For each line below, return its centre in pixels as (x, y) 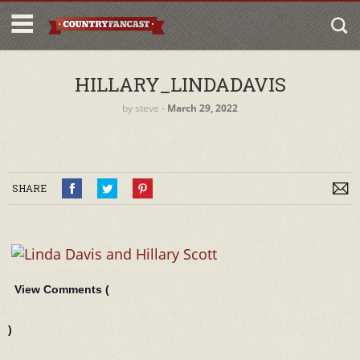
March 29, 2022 (202, 108)
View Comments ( (62, 289)
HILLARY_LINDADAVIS (180, 84)
